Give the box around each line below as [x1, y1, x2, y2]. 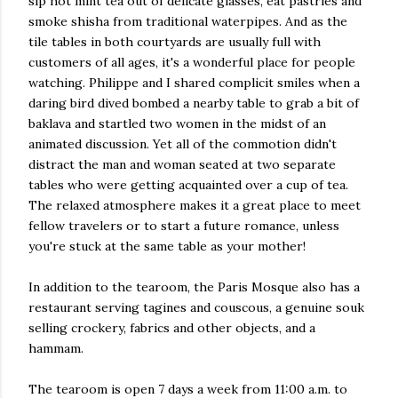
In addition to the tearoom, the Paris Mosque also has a [28, 279, 360, 295]
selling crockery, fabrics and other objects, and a [28, 320, 315, 336]
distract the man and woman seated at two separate [28, 156, 336, 172]
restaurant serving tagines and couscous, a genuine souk [28, 299, 364, 315]
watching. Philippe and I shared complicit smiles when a [28, 75, 360, 91]
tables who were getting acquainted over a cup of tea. [28, 177, 348, 193]
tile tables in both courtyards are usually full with [28, 34, 321, 50]
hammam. [28, 340, 84, 356]
